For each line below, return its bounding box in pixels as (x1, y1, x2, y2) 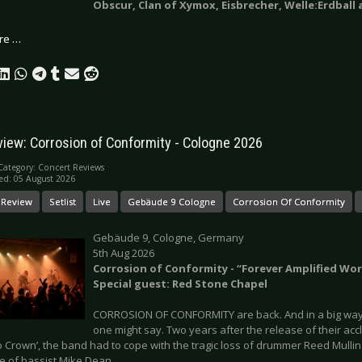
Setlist (49, 195, 76, 208)
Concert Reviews (38, 161, 104, 173)
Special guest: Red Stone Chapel (93, 276, 267, 291)
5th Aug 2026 (93, 245, 154, 260)
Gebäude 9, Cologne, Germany (93, 229, 244, 245)
